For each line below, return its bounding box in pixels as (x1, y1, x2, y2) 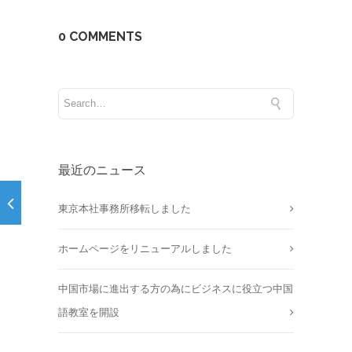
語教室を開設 (58, 306, 119, 318)
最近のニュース (58, 162, 146, 178)
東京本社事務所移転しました (58, 202, 191, 214)
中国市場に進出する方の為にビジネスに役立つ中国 (58, 282, 293, 295)
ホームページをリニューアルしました (58, 242, 232, 255)
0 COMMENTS (58, 28, 142, 44)
